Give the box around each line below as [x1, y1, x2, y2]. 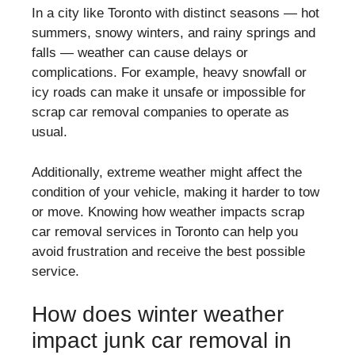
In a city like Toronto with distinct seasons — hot [32, 6, 319, 21]
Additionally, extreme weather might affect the [32, 164, 302, 180]
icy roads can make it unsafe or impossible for [32, 85, 306, 100]
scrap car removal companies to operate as [32, 105, 289, 120]
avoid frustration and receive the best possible [32, 243, 305, 259]
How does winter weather [32, 302, 284, 326]
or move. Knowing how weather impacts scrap [32, 204, 304, 219]
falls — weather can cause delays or [32, 45, 248, 60]
